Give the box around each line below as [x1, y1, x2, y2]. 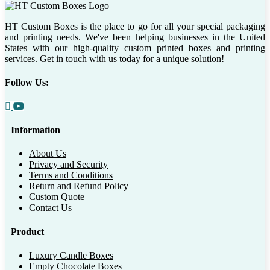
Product [11, 226, 44, 237]
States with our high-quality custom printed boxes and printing [5, 43, 265, 54]
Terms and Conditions [29, 170, 113, 181]
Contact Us [29, 202, 72, 213]
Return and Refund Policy [29, 181, 128, 192]
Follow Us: [5, 77, 49, 88]
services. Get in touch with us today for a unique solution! [5, 54, 224, 64]
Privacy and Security [29, 159, 108, 170]
